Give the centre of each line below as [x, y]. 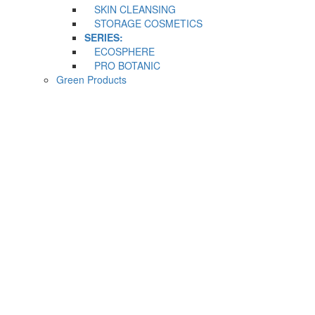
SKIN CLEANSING [130, 9]
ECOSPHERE [120, 51]
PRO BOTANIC [122, 65]
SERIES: [104, 37]
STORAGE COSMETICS [143, 23]
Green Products [91, 79]
